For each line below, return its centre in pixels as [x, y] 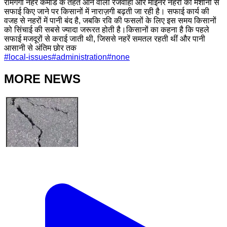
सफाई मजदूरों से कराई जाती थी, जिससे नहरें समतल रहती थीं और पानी [105, 39]
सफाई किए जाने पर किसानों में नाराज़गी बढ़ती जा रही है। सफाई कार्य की [107, 11]
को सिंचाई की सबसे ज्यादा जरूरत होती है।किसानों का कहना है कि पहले [107, 29]
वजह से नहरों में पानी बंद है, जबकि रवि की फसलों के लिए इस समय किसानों [110, 20]
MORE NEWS [42, 79]
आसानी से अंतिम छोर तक [40, 48]
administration [82, 57]
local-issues [30, 57]
